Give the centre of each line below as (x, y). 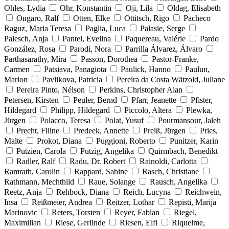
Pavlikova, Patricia (72, 79)
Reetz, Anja (23, 192)
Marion (16, 79)
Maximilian (22, 222)
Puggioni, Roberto (126, 141)
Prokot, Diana (59, 141)
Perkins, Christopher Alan (141, 89)
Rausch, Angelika (178, 181)
